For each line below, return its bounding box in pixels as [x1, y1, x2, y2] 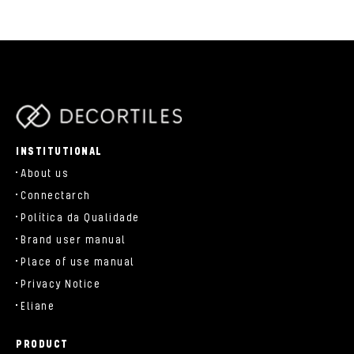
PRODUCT [16, 337, 69, 351]
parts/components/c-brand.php [16, 129, 160, 142]
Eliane [21, 299, 55, 313]
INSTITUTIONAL [16, 145, 103, 158]
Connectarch [21, 189, 91, 202]
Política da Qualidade [21, 211, 140, 224]
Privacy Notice [21, 277, 100, 291]
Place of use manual [21, 255, 135, 269]
